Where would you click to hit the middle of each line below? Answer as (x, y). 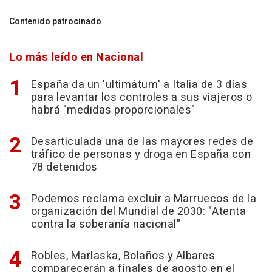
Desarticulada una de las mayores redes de (142, 142)
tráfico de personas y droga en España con (141, 155)
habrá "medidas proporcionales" (113, 110)
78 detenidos (64, 168)
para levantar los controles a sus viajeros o (141, 98)
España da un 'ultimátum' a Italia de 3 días (139, 85)
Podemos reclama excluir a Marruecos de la (143, 199)
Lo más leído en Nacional (76, 58)
